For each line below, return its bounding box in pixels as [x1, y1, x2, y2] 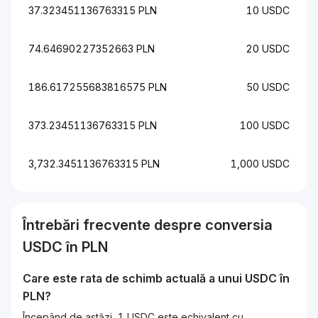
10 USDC [246, 4, 290, 16]
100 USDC [240, 119, 290, 131]
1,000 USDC [231, 158, 290, 170]
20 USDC [246, 43, 290, 55]
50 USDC [246, 81, 290, 93]
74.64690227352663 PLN [28, 43, 155, 55]
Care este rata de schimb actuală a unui [23, 271, 245, 285]
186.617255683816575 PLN [28, 81, 167, 93]
